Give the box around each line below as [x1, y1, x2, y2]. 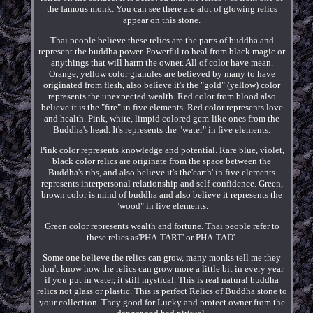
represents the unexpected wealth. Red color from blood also [48, 90, 276, 101]
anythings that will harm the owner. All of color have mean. [50, 57, 273, 68]
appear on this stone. [123, 14, 201, 25]
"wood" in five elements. [115, 200, 208, 211]
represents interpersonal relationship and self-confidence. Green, [41, 177, 283, 189]
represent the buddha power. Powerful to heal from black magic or [38, 45, 286, 57]
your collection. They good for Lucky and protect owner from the [38, 296, 285, 307]
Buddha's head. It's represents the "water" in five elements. [53, 124, 271, 135]
